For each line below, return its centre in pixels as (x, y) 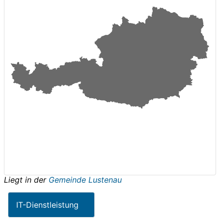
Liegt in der (26, 179)
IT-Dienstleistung (47, 205)
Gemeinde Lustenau (85, 179)
